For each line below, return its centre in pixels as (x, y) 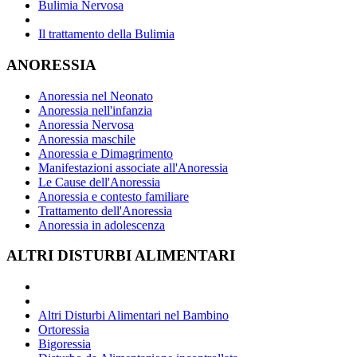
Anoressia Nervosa (86, 124)
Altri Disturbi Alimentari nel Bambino (133, 316)
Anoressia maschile (87, 139)
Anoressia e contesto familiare (114, 196)
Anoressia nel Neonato (96, 96)
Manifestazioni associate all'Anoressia (133, 167)
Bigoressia (65, 344)
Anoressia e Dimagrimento (106, 153)
